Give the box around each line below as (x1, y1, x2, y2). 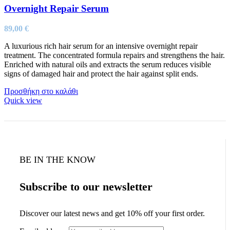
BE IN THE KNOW (20, 155, 95, 165)
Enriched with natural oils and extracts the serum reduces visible (4, 60, 211, 69)
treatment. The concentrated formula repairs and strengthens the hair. (4, 51, 225, 60)
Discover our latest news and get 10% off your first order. (20, 208, 205, 218)
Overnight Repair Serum (4, 3, 109, 14)
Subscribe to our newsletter (20, 180, 152, 194)
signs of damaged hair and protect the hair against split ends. (4, 69, 198, 79)
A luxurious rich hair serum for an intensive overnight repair (4, 42, 198, 51)
